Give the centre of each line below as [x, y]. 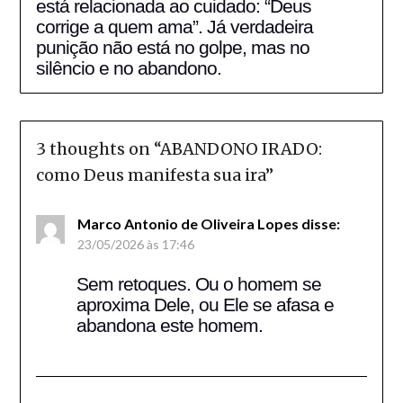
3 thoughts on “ [98, 148]
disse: [320, 223]
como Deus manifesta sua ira [150, 175]
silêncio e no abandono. [128, 67]
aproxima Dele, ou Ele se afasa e [205, 304]
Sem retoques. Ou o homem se [198, 283]
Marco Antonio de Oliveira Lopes [188, 223]
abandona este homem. [169, 325]
